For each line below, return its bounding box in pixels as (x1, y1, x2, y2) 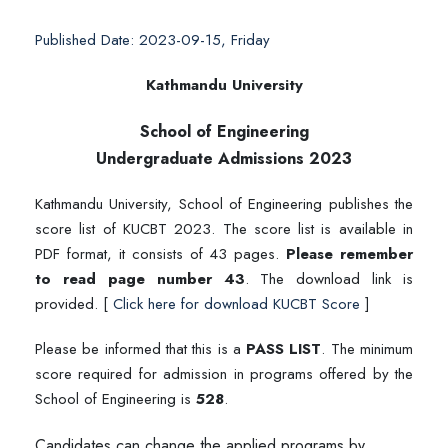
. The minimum (321, 338, 414, 361)
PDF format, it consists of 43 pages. (35, 243, 287, 266)
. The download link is (244, 268, 413, 291)
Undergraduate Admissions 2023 (96, 147, 352, 171)
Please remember (286, 243, 413, 266)
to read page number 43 (35, 268, 245, 291)
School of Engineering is (35, 388, 196, 411)
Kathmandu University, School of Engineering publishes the (35, 193, 413, 216)
